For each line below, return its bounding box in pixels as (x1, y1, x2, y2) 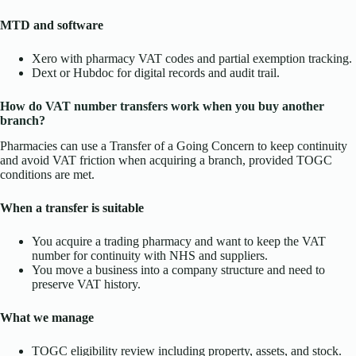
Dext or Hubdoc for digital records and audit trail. (32, 65, 280, 79)
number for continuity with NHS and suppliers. (32, 249, 268, 263)
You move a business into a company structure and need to (32, 263, 325, 277)
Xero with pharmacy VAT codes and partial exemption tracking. (32, 51, 352, 65)
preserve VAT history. (32, 277, 141, 292)
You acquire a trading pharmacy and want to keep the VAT (32, 234, 326, 249)
